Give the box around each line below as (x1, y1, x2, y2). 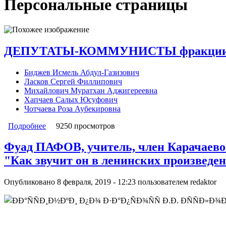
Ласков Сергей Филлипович (24, 77, 122, 86)
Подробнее (8, 121, 46, 130)
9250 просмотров (56, 121, 115, 130)
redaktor (190, 178, 216, 187)
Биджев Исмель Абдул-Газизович (24, 68, 139, 77)
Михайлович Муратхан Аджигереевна (24, 86, 157, 95)
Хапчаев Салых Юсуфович (24, 95, 118, 104)
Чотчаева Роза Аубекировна (24, 104, 121, 113)
